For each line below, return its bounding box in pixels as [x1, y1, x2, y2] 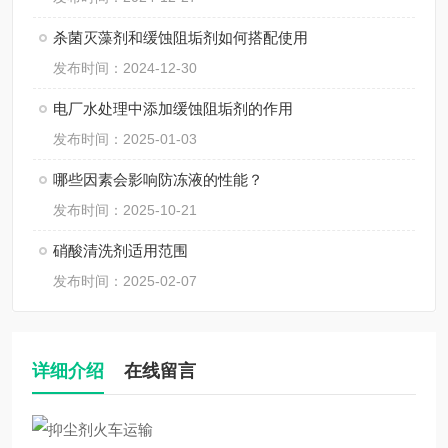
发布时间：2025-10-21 [53, 202, 197, 218]
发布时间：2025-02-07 [53, 273, 197, 289]
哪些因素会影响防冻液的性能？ [53, 171, 263, 188]
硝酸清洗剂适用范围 [53, 242, 188, 259]
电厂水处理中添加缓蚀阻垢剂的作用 [53, 100, 293, 117]
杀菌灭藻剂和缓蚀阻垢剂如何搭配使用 [53, 29, 308, 46]
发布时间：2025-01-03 [53, 131, 197, 147]
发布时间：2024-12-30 [53, 60, 197, 76]
